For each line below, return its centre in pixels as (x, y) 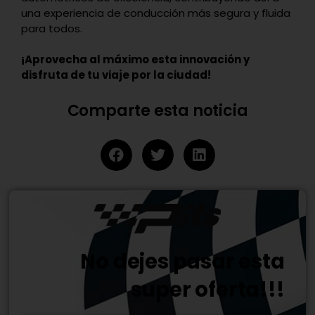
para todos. (52, 29)
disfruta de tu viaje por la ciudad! (116, 75)
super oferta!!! (207, 289)
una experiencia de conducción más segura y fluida (156, 13)
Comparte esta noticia (157, 111)
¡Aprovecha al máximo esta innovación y (135, 60)
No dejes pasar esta (182, 261)
